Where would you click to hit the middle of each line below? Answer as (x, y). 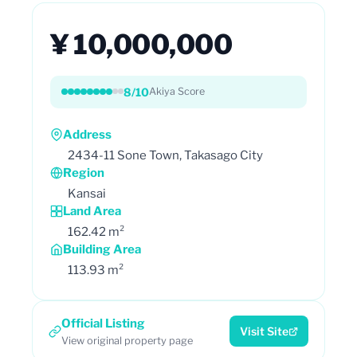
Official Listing (103, 323)
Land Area (92, 211)
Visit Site (264, 331)
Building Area (102, 249)
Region (84, 173)
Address (87, 134)
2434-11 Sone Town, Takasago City (165, 155)
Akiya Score (177, 91)
